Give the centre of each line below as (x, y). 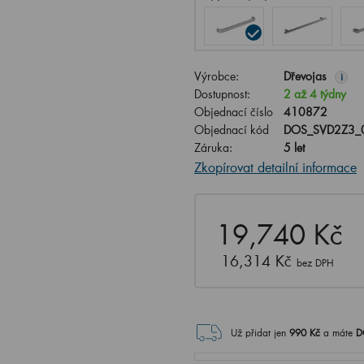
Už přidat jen (258, 333)
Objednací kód (232, 130)
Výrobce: (217, 76)
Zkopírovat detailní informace (275, 167)
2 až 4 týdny (315, 94)
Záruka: (213, 147)
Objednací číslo (234, 112)
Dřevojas (305, 76)
